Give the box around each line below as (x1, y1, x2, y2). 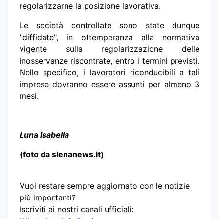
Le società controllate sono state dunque (20, 21, 199, 31)
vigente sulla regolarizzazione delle (20, 44, 199, 54)
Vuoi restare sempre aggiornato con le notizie (20, 181, 190, 191)
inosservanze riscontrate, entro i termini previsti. (20, 56, 199, 66)
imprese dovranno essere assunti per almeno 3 (20, 79, 199, 89)
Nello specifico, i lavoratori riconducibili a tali (20, 67, 199, 78)
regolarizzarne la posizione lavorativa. (20, 1, 161, 11)
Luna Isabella (20, 130, 69, 140)
